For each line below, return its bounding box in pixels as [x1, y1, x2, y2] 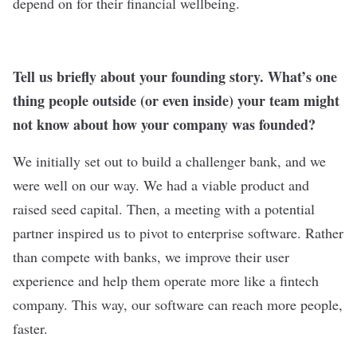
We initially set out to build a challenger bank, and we [13, 151, 326, 171]
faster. [13, 318, 48, 338]
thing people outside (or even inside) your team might [13, 89, 339, 111]
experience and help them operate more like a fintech [13, 270, 319, 290]
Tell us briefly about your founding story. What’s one [13, 65, 337, 87]
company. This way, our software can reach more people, [13, 294, 343, 314]
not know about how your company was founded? [13, 113, 316, 135]
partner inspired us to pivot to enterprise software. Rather [13, 222, 343, 242]
